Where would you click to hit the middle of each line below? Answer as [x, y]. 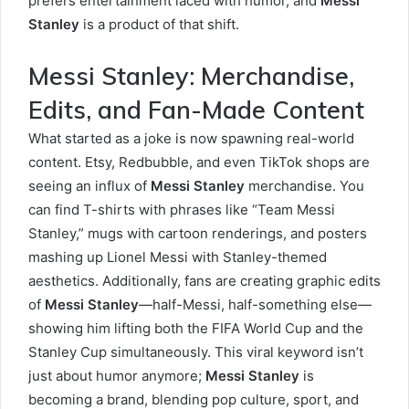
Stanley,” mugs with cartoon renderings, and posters [198, 233]
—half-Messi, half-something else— [255, 304]
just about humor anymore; [117, 376]
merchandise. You [304, 186]
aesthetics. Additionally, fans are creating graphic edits [204, 281]
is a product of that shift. [159, 24]
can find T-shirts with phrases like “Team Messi [182, 210]
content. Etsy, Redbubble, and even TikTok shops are [199, 162]
